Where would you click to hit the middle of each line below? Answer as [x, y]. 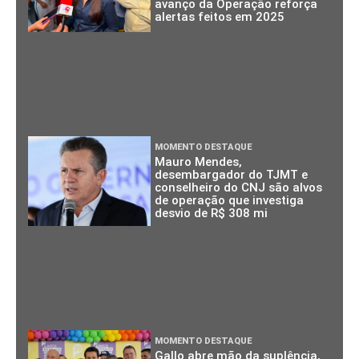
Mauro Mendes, [199, 161]
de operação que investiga [230, 200]
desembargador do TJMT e [232, 174]
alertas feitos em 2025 [220, 17]
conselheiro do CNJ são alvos [239, 187]
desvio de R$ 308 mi [212, 213]
